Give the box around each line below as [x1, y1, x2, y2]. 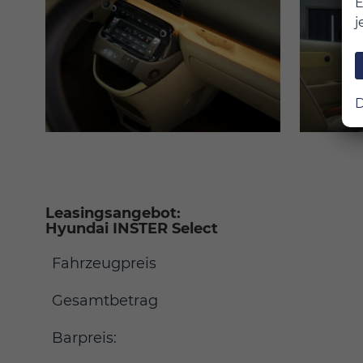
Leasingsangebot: [45, 204, 181, 223]
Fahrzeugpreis [52, 254, 156, 273]
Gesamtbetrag [52, 292, 158, 310]
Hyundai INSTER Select [45, 220, 222, 238]
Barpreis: [52, 329, 117, 348]
